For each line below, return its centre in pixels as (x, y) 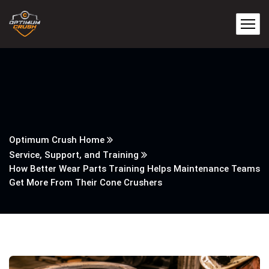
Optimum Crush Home (57, 140)
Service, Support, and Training (74, 155)
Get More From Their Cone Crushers (86, 183)
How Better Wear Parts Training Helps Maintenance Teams (134, 169)
